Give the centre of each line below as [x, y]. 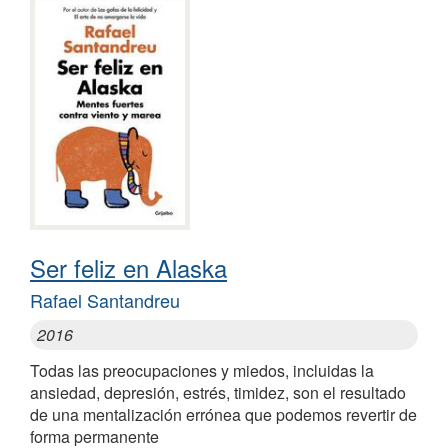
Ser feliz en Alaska [128, 268]
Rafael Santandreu [105, 300]
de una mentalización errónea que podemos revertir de [223, 415]
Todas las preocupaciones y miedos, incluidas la [202, 371]
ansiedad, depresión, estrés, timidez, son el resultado [218, 393]
